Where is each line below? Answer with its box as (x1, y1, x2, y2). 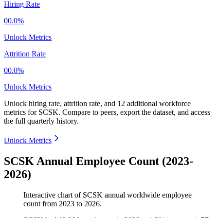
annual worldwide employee (103, 191, 192, 200)
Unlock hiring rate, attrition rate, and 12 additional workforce (4, 99, 191, 108)
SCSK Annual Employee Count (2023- (4, 155, 193, 168)
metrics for (4, 108, 38, 117)
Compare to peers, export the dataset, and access (62, 108, 210, 117)
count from (23, 200, 59, 208)
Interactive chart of (23, 191, 83, 200)
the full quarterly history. (4, 117, 79, 126)
